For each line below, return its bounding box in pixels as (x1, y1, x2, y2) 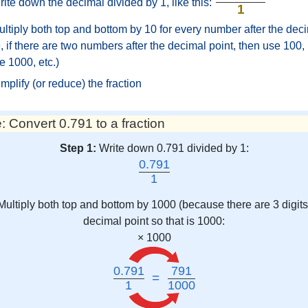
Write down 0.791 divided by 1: (98, 142, 249, 154)
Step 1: (59, 142, 96, 154)
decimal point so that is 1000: (83, 214, 225, 227)
